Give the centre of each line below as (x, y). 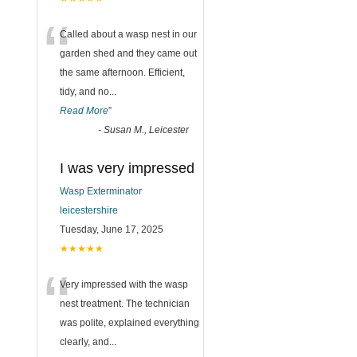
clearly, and (84, 342)
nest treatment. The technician (125, 304)
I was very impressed (127, 168)
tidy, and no (84, 92)
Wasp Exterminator (101, 191)
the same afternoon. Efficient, (122, 73)
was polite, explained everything (129, 323)
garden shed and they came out (128, 53)
